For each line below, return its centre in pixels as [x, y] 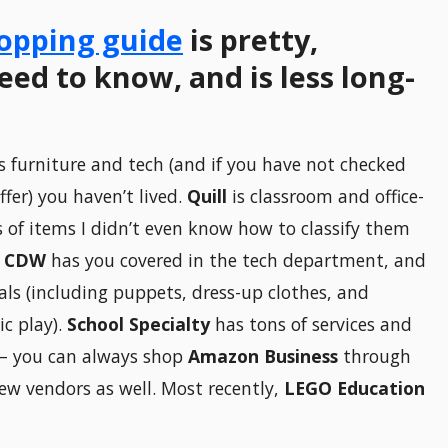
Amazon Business [263, 356]
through [374, 356]
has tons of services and [311, 324]
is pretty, [250, 40]
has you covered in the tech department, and [236, 260]
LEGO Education [354, 388]
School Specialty [138, 324]
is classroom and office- [328, 196]
